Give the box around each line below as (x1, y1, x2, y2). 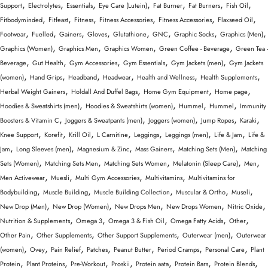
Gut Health (32, 58, 63, 68)
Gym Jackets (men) (171, 58, 223, 68)
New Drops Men (115, 202, 160, 212)
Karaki (240, 115, 257, 126)
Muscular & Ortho (176, 187, 226, 197)
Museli (232, 187, 250, 197)
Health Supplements (200, 72, 257, 83)
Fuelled (32, 29, 53, 39)
